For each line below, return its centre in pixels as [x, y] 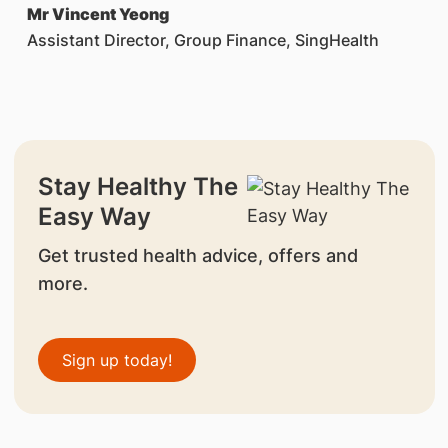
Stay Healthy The [137, 186]
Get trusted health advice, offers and [197, 255]
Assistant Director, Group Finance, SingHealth [203, 40]
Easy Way [94, 216]
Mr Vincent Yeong [98, 14]
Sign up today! [116, 360]
